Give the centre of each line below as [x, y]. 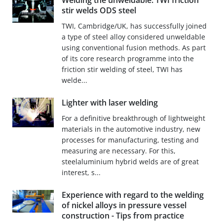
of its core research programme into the [128, 59]
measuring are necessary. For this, [118, 151]
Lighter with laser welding [110, 103]
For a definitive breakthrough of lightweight [133, 118]
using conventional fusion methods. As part [133, 48]
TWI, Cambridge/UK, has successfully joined [134, 26]
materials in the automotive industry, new [131, 129]
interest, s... [81, 173]
